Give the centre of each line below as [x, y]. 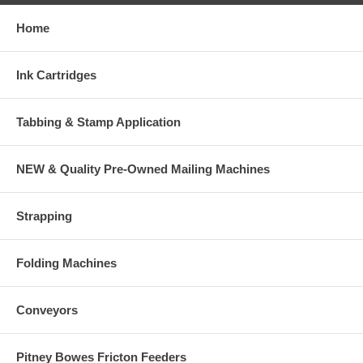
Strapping [44, 216]
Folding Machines [66, 263]
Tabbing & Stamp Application [98, 122]
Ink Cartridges [56, 75]
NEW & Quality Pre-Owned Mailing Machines [143, 169]
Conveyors [47, 310]
